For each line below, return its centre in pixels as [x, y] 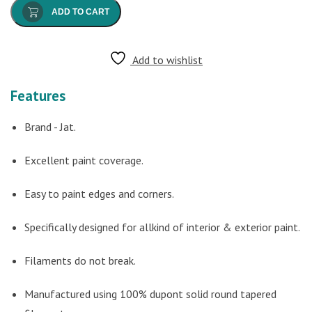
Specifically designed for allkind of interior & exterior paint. [162, 227]
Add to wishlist [167, 60]
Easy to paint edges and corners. [99, 193]
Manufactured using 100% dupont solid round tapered [150, 294]
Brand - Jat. [50, 126]
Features [38, 95]
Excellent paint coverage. [84, 160]
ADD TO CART [80, 11]
